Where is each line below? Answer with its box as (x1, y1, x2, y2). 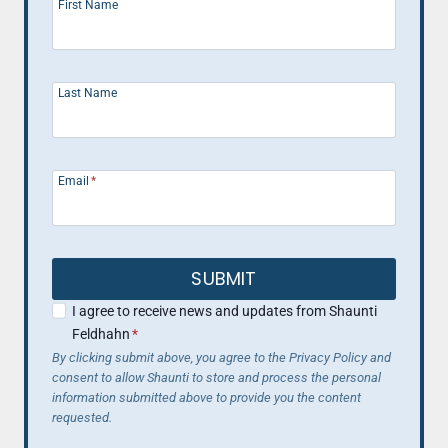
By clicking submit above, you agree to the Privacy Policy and (52, 350, 391, 366)
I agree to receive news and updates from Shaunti (72, 303, 378, 321)
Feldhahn (72, 326, 131, 344)
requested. (52, 410, 112, 426)
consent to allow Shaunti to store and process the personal (52, 370, 381, 386)
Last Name (58, 86, 117, 101)
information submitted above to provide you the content (52, 390, 361, 406)
